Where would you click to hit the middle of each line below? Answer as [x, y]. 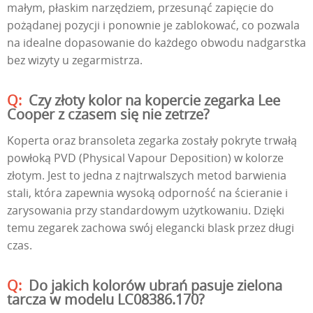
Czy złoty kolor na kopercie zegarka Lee [154, 101]
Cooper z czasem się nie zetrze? [108, 115]
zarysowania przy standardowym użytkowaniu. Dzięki [146, 211]
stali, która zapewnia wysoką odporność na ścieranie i [147, 193]
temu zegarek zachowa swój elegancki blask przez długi [151, 228]
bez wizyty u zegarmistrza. [75, 60]
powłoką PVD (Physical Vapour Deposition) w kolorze [145, 158]
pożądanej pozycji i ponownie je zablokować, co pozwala [153, 26]
